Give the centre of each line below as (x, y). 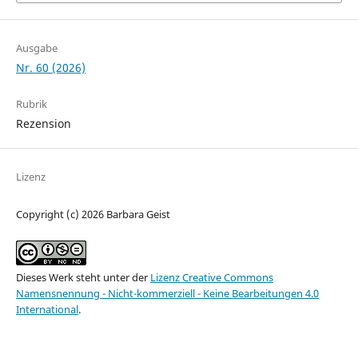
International (47, 309)
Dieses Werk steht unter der (83, 277)
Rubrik (32, 103)
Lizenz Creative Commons (212, 277)
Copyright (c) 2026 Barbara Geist (93, 214)
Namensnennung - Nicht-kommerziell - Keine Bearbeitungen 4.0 (167, 293)
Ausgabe (37, 48)
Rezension (44, 123)
